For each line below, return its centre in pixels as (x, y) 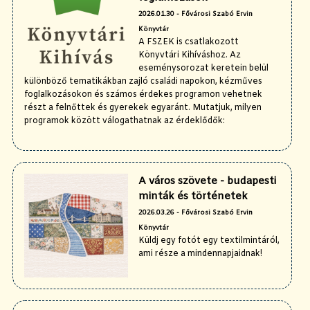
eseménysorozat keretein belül (203, 69)
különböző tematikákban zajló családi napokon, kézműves (143, 82)
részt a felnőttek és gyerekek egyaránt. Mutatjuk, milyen (143, 108)
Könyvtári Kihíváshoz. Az (190, 56)
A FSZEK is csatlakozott (189, 43)
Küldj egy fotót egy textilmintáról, (209, 241)
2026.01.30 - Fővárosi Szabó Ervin (195, 15)
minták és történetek (193, 197)
